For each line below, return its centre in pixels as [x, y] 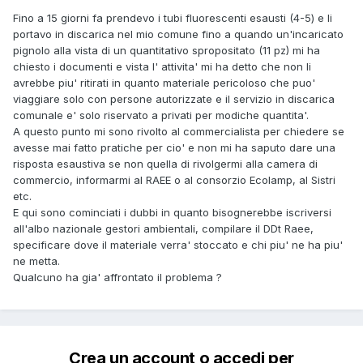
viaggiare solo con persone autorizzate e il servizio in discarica [174, 98]
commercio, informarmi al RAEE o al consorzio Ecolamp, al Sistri [174, 179]
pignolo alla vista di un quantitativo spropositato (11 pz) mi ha [167, 50]
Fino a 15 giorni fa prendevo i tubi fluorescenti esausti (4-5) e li [173, 17]
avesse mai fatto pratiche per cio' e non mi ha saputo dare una [174, 147]
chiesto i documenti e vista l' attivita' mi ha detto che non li [162, 66]
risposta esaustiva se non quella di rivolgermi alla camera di [165, 163]
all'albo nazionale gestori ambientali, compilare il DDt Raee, [163, 228]
